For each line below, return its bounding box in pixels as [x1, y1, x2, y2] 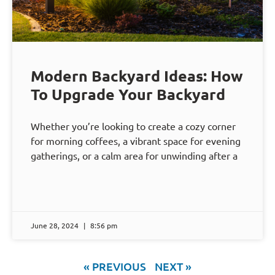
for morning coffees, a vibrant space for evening [31, 134, 241, 147]
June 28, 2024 [31, 220, 80, 231]
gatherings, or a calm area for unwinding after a [31, 149, 238, 162]
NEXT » [155, 259, 192, 274]
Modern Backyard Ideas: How [31, 66, 243, 86]
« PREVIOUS [83, 259, 146, 274]
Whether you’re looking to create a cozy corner [31, 120, 236, 133]
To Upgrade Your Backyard [31, 84, 225, 104]
